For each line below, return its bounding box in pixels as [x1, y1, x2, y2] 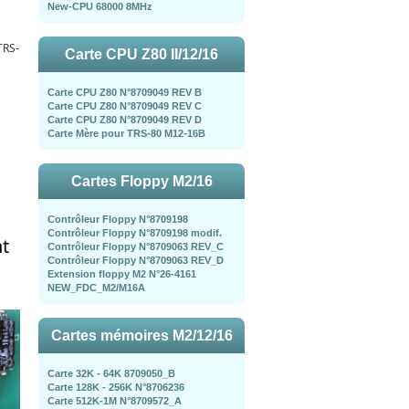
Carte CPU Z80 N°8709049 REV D [47, 114, 202, 125]
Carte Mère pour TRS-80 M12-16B [47, 128, 205, 139]
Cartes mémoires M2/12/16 [50, 328, 233, 343]
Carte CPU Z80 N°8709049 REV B [47, 87, 202, 98]
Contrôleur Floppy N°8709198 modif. [47, 227, 222, 238]
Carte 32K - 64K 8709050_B [47, 368, 175, 379]
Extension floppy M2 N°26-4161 [47, 268, 196, 279]
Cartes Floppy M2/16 [70, 173, 213, 189]
